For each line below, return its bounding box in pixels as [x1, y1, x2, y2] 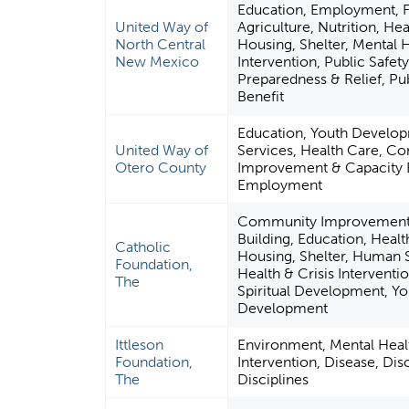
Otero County [115, 159, 207, 177]
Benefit [237, 88, 285, 106]
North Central [115, 36, 206, 54]
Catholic [115, 238, 172, 257]
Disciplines [237, 371, 309, 389]
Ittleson [115, 336, 164, 354]
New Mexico [115, 53, 200, 71]
